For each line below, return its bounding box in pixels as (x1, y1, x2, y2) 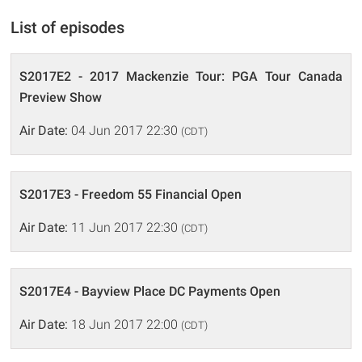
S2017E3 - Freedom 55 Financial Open (19, 187, 242, 203)
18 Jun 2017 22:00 (68, 317, 182, 333)
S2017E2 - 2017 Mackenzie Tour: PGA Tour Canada (19, 69, 343, 85)
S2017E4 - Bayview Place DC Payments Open (19, 284, 281, 300)
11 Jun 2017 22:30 (68, 220, 182, 236)
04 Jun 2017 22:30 (68, 123, 182, 139)
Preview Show (19, 90, 103, 106)
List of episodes (11, 18, 125, 38)
